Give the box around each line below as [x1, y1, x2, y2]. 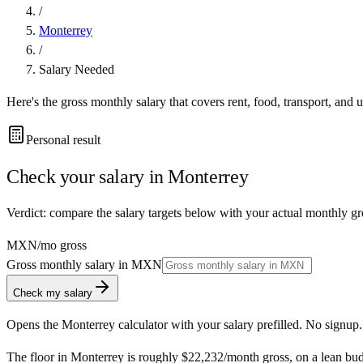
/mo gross [37, 237, 87, 252]
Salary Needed [39, 62, 114, 76]
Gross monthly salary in [6, 257, 131, 271]
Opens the [6, 317, 62, 331]
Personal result [26, 132, 100, 147]
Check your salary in [6, 165, 169, 187]
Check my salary [13, 286, 92, 299]
